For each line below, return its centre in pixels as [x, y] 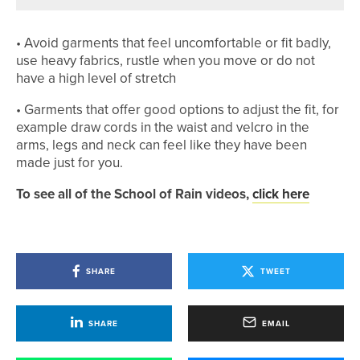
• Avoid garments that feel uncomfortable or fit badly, [174, 43]
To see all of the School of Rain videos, [134, 194]
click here [281, 194]
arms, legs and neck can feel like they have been [162, 145]
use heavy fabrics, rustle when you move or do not [166, 61]
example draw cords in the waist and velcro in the [163, 127]
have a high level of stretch [96, 78]
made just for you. [70, 163]
